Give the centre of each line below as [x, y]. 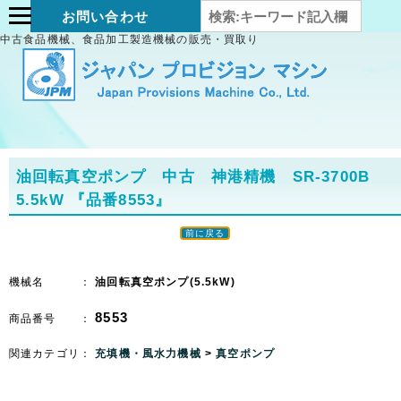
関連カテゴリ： [52, 354]
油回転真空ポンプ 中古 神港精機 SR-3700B [201, 176]
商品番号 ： [52, 319]
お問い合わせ [105, 17]
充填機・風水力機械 [150, 354]
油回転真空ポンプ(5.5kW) [165, 282]
